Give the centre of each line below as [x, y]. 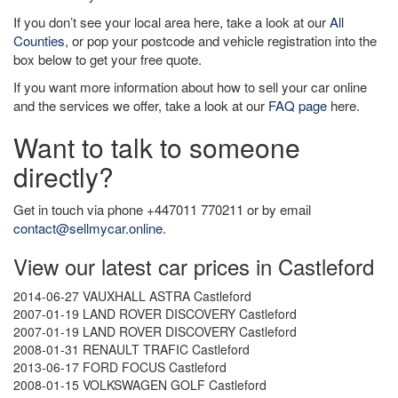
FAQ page [298, 105]
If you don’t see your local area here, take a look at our [171, 22]
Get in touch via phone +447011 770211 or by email [162, 209]
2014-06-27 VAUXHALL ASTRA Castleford [132, 296]
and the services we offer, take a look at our [141, 105]
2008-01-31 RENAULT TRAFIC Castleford [131, 349]
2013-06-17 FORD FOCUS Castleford [120, 367]
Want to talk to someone [157, 147]
